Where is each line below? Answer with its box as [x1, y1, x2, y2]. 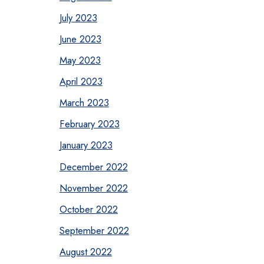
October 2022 [59, 202, 118, 216]
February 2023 [59, 117, 120, 131]
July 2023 [59, 10, 97, 25]
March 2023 [59, 95, 109, 110]
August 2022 [59, 244, 112, 259]
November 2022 [59, 180, 128, 195]
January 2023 [59, 138, 113, 153]
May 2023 [59, 53, 101, 68]
